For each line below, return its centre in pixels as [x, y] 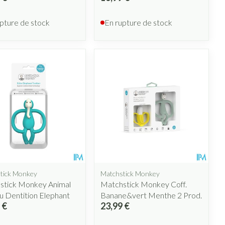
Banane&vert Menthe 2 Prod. [151, 195]
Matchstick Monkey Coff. [144, 184]
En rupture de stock [139, 22]
